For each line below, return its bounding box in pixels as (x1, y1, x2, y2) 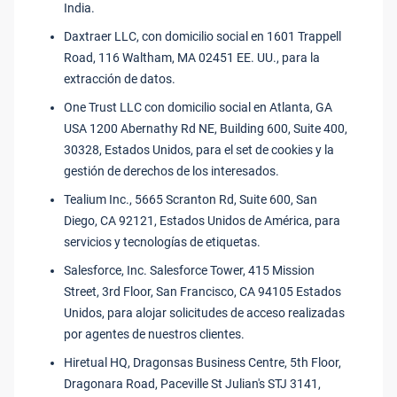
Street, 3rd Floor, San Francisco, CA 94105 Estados (64, 284, 341, 299)
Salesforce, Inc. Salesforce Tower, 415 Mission (64, 263, 315, 277)
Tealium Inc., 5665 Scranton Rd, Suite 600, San (64, 192, 317, 206)
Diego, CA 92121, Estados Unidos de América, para (64, 214, 340, 228)
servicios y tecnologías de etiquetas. (64, 235, 261, 249)
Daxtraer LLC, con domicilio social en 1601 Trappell (64, 29, 341, 43)
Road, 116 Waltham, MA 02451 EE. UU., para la (64, 51, 320, 65)
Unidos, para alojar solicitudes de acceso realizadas (64, 306, 345, 320)
